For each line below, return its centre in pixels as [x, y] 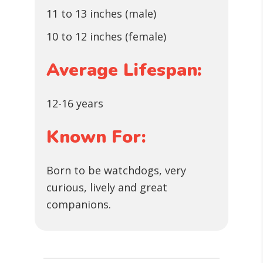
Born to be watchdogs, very [116, 170]
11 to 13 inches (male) [101, 14]
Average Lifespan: [124, 70]
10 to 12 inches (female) [106, 36]
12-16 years [75, 103]
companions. [79, 204]
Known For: [96, 137]
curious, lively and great [107, 187]
